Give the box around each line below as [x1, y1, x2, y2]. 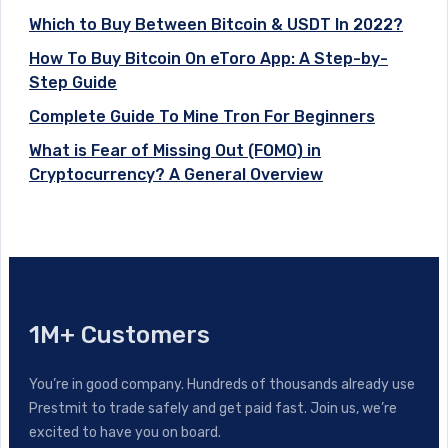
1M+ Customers [29, 320, 210, 349]
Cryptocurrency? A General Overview [29, 164, 323, 184]
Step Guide [29, 72, 117, 92]
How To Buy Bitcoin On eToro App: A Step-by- [29, 48, 388, 68]
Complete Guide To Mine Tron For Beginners [29, 106, 375, 126]
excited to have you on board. [29, 423, 221, 441]
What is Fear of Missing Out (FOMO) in [29, 140, 321, 160]
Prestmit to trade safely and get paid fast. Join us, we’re [29, 399, 397, 417]
